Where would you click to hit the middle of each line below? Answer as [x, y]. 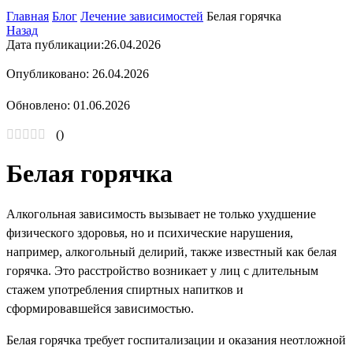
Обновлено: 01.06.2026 [68, 106]
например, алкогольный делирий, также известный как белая [171, 252]
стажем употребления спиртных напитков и [125, 290]
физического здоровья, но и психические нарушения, [150, 233]
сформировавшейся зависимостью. [100, 309]
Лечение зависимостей [142, 17]
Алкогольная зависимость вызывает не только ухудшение [161, 214]
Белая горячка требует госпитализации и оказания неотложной [176, 340]
